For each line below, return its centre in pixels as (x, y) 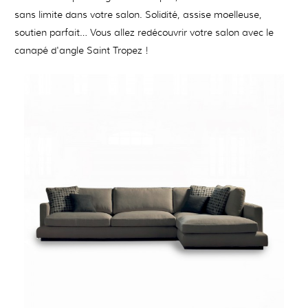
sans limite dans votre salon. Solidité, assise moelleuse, (138, 14)
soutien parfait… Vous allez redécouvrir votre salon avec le (144, 32)
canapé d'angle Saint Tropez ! (81, 50)
